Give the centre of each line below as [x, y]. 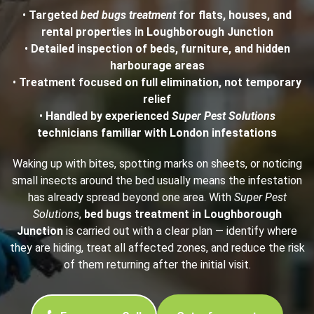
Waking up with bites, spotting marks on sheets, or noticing [157, 164]
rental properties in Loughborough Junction [157, 32]
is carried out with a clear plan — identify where [180, 231]
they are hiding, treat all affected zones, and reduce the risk [157, 248]
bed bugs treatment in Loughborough [183, 214]
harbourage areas [157, 66]
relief [157, 100]
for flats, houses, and [234, 15]
